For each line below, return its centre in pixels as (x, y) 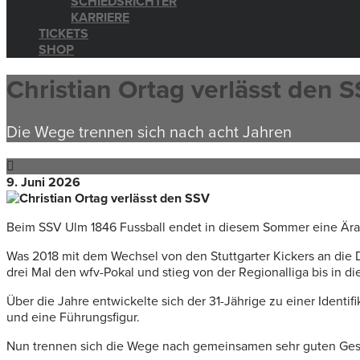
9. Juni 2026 (43, 182)
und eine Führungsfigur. (73, 317)
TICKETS (63, 34)
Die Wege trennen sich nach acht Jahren (149, 132)
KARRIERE (100, 18)
